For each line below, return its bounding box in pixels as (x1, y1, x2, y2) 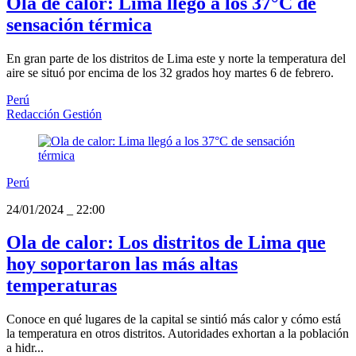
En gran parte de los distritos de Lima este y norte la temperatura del (6, 51, 346, 65)
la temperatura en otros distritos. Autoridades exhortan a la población (6, 327, 349, 341)
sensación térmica (6, 14, 152, 35)
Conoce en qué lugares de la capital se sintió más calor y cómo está (6, 312, 341, 327)
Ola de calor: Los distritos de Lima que (6, 232, 326, 253)
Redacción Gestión (6, 106, 102, 121)
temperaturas (6, 275, 117, 296)
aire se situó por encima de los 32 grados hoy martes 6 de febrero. (6, 65, 334, 79)
